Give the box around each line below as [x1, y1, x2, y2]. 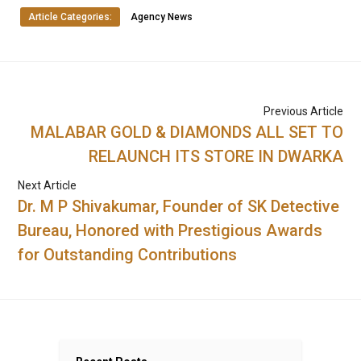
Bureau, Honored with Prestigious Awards [18, 221, 323, 241]
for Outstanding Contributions [18, 245, 238, 265]
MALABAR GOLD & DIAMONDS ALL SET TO [30, 122, 343, 143]
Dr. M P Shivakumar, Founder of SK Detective [18, 197, 340, 217]
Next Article [18, 179, 77, 193]
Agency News [131, 11, 193, 23]
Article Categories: [28, 11, 112, 23]
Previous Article [263, 105, 343, 118]
